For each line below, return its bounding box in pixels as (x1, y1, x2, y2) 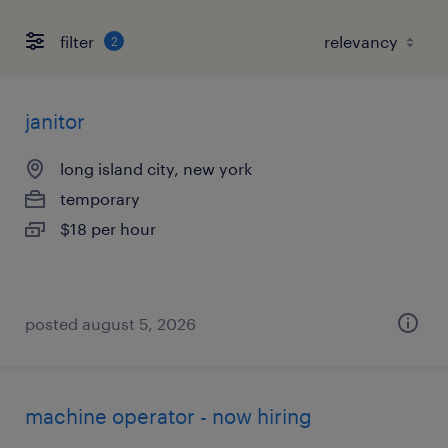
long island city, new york (60, 159, 252, 178)
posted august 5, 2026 (25, 314, 196, 333)
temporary (60, 189, 140, 208)
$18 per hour (60, 219, 156, 238)
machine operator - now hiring (25, 404, 312, 428)
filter (60, 31, 94, 51)
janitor (25, 109, 85, 133)
